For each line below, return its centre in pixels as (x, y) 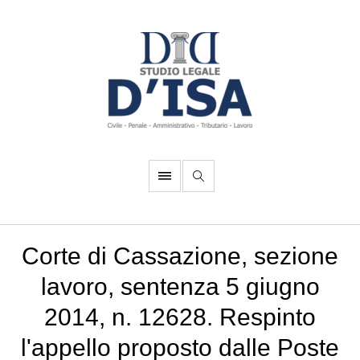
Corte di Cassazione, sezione (180, 256)
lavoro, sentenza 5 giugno (180, 286)
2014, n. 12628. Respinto (180, 317)
